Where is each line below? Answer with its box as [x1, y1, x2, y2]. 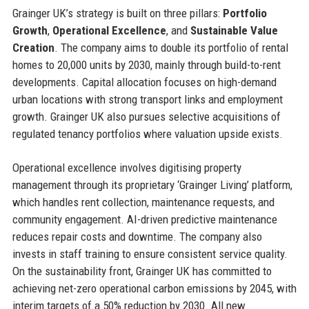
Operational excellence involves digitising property [12, 160, 241, 175]
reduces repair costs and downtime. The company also [12, 229, 262, 243]
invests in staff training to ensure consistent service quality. [12, 246, 288, 261]
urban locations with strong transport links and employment [12, 92, 283, 106]
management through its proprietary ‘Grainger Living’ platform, [12, 177, 292, 192]
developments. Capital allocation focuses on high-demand [12, 74, 277, 89]
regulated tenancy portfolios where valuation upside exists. [12, 126, 283, 141]
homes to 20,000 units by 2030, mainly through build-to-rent [12, 57, 281, 72]
